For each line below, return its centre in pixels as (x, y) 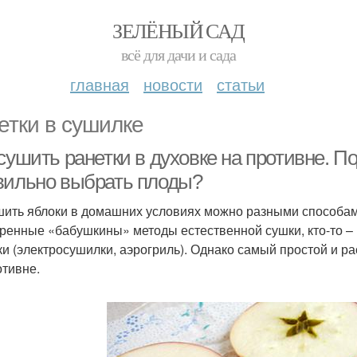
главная (100, 84)
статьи (241, 84)
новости (173, 84)
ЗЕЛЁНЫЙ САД (178, 30)
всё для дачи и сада (178, 55)
